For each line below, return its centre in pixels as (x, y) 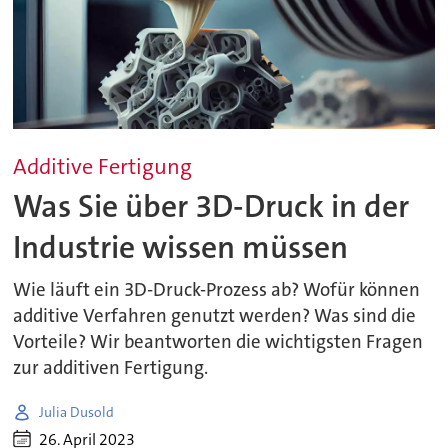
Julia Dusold (77, 411)
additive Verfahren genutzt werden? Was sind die (215, 316)
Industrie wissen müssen (181, 248)
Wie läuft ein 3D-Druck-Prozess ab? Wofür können (217, 290)
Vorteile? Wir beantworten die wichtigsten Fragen (218, 342)
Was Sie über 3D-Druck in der (211, 207)
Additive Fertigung (103, 167)
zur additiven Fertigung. (111, 368)
